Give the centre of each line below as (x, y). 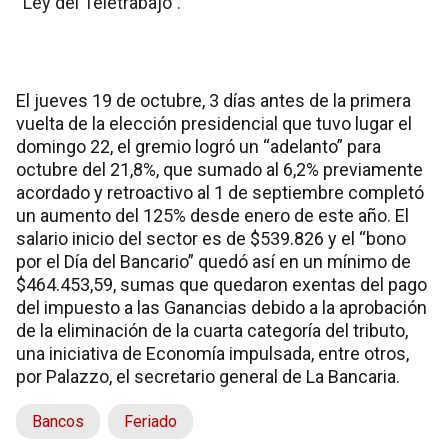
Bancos (58, 422)
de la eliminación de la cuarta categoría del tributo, (212, 331)
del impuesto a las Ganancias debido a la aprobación (221, 308)
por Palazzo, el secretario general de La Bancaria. (208, 377)
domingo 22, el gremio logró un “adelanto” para (198, 147)
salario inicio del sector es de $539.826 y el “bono (211, 239)
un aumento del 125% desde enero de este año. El (212, 216)
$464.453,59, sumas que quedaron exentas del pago (221, 285)
